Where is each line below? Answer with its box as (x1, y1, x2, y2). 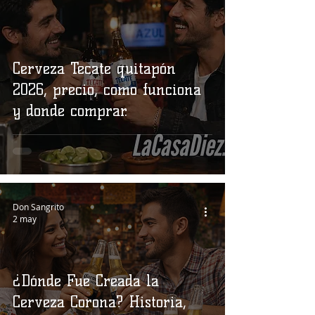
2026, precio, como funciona (13, 80, 201, 99)
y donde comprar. (13, 101, 127, 120)
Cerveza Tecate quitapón (13, 59, 176, 78)
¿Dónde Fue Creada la (13, 271, 159, 290)
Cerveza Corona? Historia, (13, 292, 186, 311)
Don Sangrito (13, 200, 64, 212)
